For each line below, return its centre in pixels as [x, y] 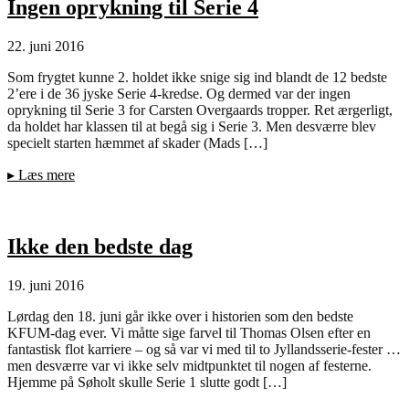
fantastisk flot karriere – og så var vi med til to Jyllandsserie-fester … [204, 350]
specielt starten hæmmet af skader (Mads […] [137, 143]
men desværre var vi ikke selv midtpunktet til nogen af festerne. [189, 366]
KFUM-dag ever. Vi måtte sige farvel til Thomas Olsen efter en [189, 333]
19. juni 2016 [46, 286]
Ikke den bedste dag [100, 247]
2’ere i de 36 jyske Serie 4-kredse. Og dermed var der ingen [179, 94]
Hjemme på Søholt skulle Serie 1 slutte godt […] [147, 383]
